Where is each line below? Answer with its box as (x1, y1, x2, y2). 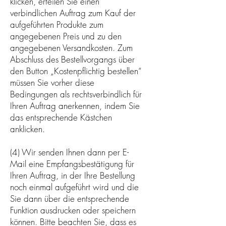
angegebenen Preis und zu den (10, 30, 122, 42)
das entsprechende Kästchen (10, 111, 112, 123)
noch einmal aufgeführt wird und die (10, 181, 139, 193)
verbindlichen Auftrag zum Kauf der (10, 7, 136, 19)
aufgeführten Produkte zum (10, 18, 103, 30)
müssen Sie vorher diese (10, 76, 94, 88)
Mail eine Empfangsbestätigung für (10, 157, 134, 169)
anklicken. (10, 123, 45, 135)
